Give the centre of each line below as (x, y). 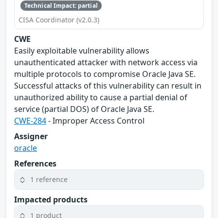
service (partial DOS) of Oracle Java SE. (84, 109)
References (35, 163)
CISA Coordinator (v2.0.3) (59, 19)
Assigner (31, 136)
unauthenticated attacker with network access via (106, 62)
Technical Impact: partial (61, 5)
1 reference (49, 180)
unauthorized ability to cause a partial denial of (101, 97)
